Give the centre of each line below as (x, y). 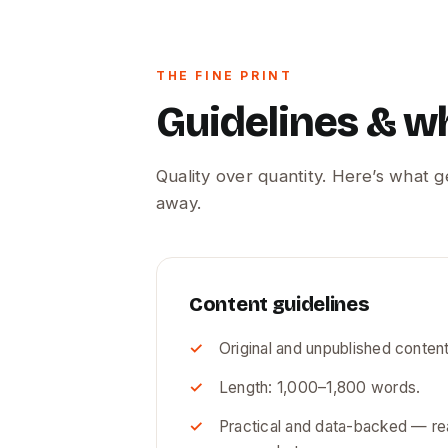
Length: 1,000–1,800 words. (320, 387)
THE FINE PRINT (224, 76)
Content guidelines (279, 304)
